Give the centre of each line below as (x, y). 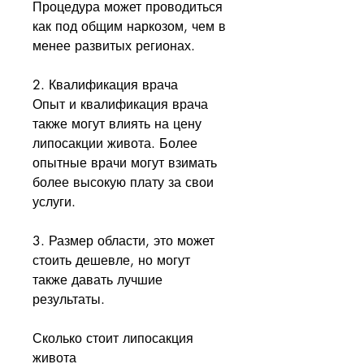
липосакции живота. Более (115, 144)
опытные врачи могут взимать (125, 163)
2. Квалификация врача (105, 85)
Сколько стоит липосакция (113, 339)
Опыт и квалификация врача (120, 105)
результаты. (69, 300)
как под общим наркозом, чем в (129, 27)
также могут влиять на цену (117, 124)
